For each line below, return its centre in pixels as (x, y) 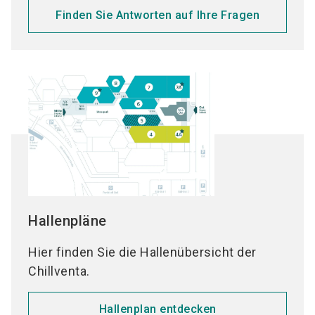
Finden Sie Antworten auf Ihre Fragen (157, 15)
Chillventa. (59, 271)
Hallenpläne (67, 221)
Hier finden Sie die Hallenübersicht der (142, 252)
